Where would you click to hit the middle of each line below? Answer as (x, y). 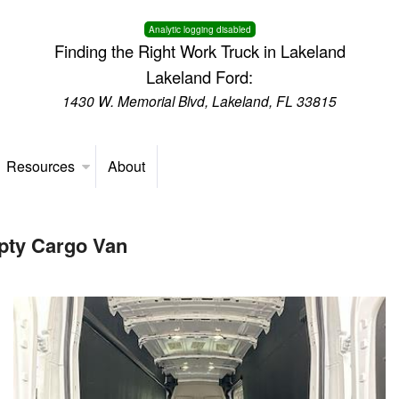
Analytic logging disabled (199, 29)
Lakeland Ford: (199, 77)
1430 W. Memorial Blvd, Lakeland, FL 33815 (199, 101)
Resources (41, 166)
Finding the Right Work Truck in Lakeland (199, 51)
